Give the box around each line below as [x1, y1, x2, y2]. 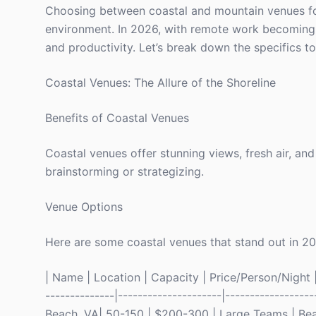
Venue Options [45, 200, 123, 214]
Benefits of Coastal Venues [45, 111, 189, 125]
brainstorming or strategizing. [45, 164, 204, 178]
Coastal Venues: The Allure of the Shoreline [45, 75, 276, 90]
